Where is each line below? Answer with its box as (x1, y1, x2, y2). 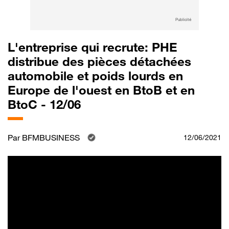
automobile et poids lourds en (8, 68, 183, 83)
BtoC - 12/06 (8, 97, 81, 112)
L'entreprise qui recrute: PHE (8, 40, 177, 55)
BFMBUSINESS (22, 132, 80, 143)
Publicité (175, 17, 191, 22)
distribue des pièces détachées (8, 54, 191, 69)
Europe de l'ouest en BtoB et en (8, 83, 195, 98)
